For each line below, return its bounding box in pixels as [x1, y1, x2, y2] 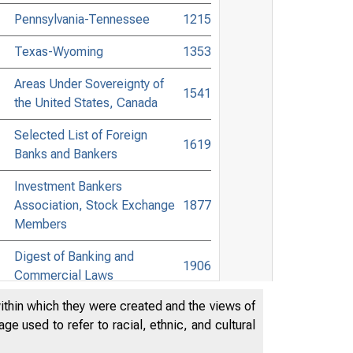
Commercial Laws [13, 267, 113, 283]
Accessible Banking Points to [13, 299, 175, 315]
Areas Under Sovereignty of [13, 76, 164, 91]
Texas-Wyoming [13, 43, 103, 59]
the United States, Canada [13, 95, 158, 110]
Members [13, 216, 67, 232]
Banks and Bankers [13, 146, 117, 162]
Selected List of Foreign [13, 127, 147, 143]
